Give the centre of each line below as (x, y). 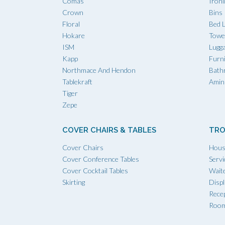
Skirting (74, 182)
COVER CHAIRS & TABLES (109, 130)
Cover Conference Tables (101, 159)
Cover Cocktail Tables (95, 170)
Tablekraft (77, 81)
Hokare (74, 35)
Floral (71, 24)
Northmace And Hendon (99, 70)
